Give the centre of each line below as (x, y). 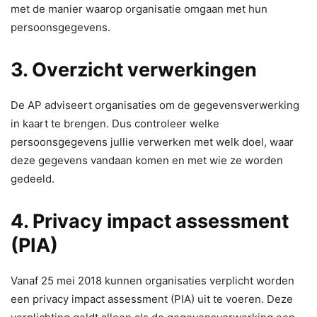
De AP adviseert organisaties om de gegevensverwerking (155, 105)
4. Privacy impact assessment (150, 221)
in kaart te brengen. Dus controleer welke (115, 124)
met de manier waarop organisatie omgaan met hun (139, 9)
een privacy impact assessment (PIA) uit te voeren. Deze (152, 299)
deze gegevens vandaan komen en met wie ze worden (147, 161)
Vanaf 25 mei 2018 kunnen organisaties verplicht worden (152, 281)
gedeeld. (33, 179)
